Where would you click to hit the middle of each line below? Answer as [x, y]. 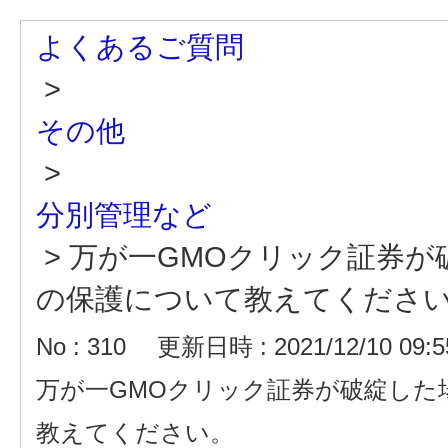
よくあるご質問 [140, 46]
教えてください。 [135, 432]
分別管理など [124, 214]
